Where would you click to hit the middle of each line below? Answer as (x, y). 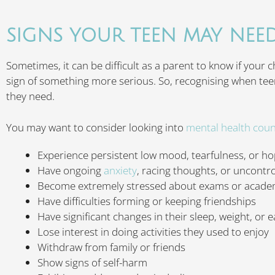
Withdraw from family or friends (111, 247)
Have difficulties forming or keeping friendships (147, 201)
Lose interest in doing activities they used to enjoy (153, 232)
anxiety (120, 170)
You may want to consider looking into (96, 127)
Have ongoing (71, 170)
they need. (30, 96)
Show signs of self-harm (92, 262)
